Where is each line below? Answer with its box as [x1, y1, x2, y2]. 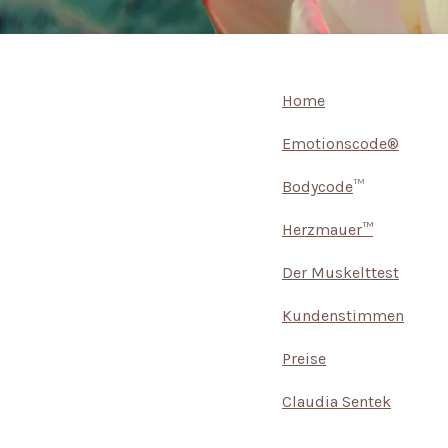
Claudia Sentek [282, 391, 391, 411]
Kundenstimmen [282, 305, 404, 325]
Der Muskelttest [282, 262, 399, 282]
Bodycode [282, 176, 353, 196]
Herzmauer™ [282, 219, 373, 239]
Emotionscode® [282, 133, 399, 153]
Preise [282, 348, 326, 368]
